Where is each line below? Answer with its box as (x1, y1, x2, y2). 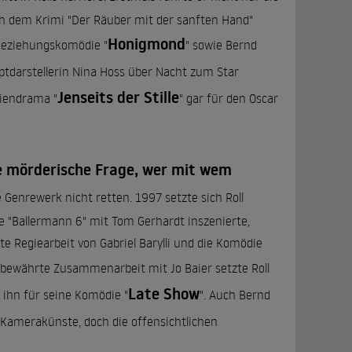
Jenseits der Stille (57, 86, 179, 108)
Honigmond (108, 33, 185, 55)
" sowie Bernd (185, 37, 257, 53)
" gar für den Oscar (179, 90, 278, 106)
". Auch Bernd (200, 287, 270, 302)
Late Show (128, 283, 200, 305)
